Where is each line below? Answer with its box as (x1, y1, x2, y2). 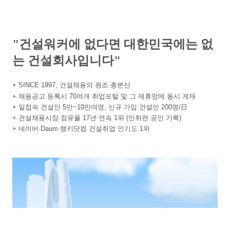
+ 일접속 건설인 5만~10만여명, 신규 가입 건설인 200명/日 (12, 103, 189, 111)
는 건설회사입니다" (12, 54, 124, 67)
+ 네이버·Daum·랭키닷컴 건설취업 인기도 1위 (12, 125, 152, 132)
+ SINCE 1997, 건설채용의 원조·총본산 (12, 81, 137, 89)
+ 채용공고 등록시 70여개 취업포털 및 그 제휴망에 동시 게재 (12, 92, 200, 100)
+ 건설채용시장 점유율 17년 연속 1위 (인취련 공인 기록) (12, 114, 181, 122)
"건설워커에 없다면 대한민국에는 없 (12, 37, 213, 51)
